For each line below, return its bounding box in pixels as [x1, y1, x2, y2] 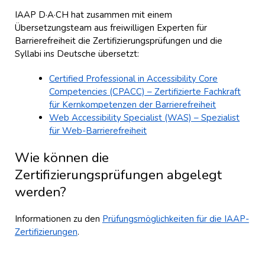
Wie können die [14, 148, 109, 167]
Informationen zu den [14, 213, 102, 225]
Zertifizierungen [14, 226, 77, 238]
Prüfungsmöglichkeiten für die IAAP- [102, 213, 249, 225]
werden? [14, 183, 66, 202]
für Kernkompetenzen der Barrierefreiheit [49, 99, 216, 111]
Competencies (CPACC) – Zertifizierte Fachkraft [49, 86, 241, 98]
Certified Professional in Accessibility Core [49, 73, 218, 85]
